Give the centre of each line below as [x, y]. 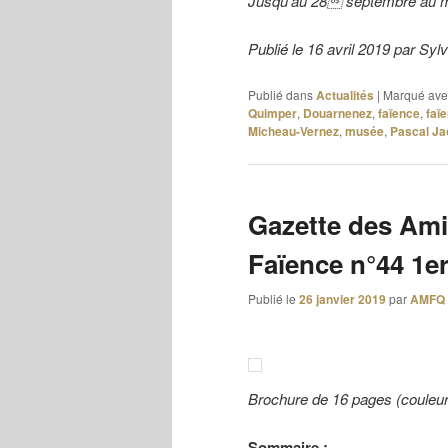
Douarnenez [337, 112]
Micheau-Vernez [293, 130]
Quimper [272, 112]
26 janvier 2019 [342, 299]
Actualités [345, 94]
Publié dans [280, 94]
